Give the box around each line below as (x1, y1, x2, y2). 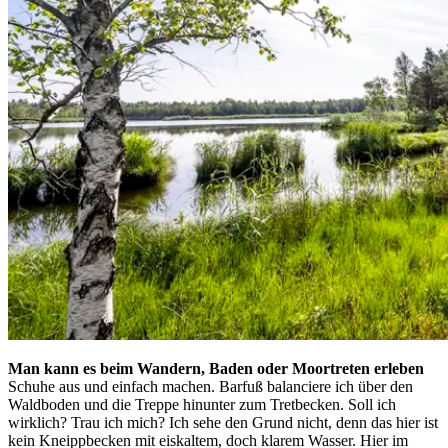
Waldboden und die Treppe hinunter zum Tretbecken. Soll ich (8, 396, 396, 414)
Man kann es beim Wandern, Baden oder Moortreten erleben (8, 360, 424, 378)
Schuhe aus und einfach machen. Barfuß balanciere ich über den (8, 378, 413, 396)
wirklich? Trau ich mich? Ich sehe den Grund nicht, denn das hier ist (8, 414, 438, 432)
